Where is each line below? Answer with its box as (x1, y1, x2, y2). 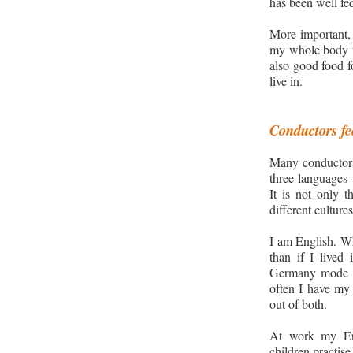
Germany (269, 263, 321, 281)
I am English (269, 232, 334, 249)
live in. (269, 72, 303, 89)
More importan (269, 24, 344, 42)
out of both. (269, 295, 327, 312)
